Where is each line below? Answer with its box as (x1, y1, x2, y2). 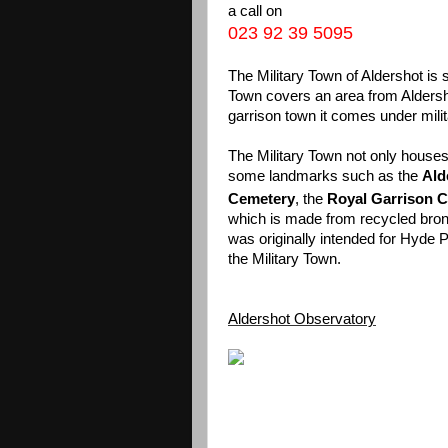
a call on (228, 2, 282, 19)
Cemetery (228, 190, 295, 207)
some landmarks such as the (228, 167, 422, 184)
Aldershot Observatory (228, 310, 376, 327)
